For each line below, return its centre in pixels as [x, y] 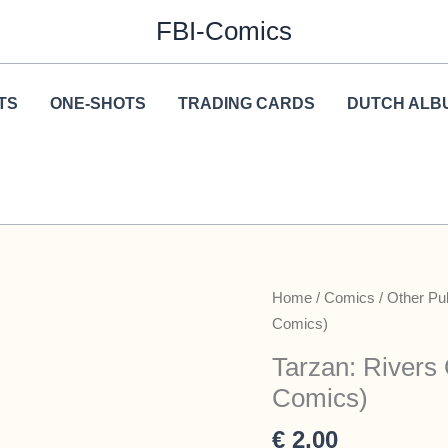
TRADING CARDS [246, 103]
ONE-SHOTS [97, 103]
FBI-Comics [224, 31]
